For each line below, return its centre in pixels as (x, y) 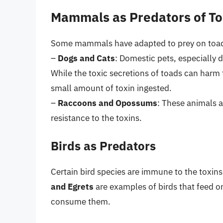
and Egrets (72, 187)
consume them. (81, 202)
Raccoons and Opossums (108, 103)
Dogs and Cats (86, 58)
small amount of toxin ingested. (111, 88)
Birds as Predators (103, 146)
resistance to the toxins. (96, 118)
